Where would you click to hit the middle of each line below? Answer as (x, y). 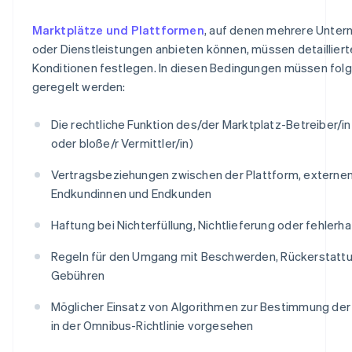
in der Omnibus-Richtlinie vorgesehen (152, 325)
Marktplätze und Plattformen (118, 29)
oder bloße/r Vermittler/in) (122, 143)
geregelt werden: (79, 86)
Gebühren (78, 275)
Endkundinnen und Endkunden (131, 193)
